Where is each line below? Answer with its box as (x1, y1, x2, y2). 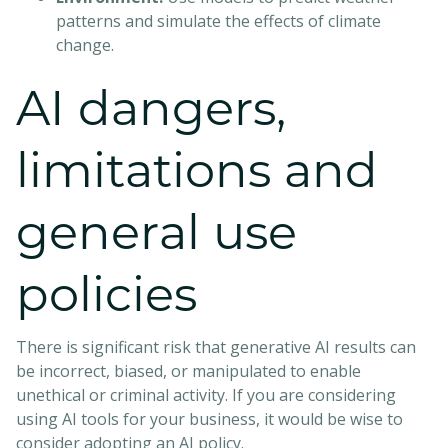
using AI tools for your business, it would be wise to (16, 407, 403, 430)
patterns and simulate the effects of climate (56, 9, 381, 32)
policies (16, 264, 197, 323)
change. (56, 33, 114, 56)
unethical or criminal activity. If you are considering (16, 383, 396, 406)
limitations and (16, 140, 378, 199)
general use (16, 202, 297, 261)
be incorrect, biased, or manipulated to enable (16, 359, 361, 382)
